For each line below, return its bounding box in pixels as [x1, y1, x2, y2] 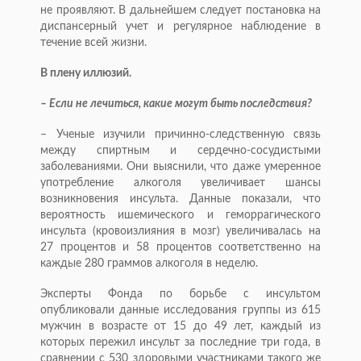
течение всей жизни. [40, 36, 147, 48]
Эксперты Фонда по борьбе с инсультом [40, 288, 321, 300]
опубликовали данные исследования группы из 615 [40, 304, 321, 316]
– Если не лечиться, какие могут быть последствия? [40, 98, 312, 110]
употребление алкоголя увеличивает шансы [40, 176, 321, 189]
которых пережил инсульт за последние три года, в [40, 336, 321, 348]
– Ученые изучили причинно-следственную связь [40, 128, 321, 140]
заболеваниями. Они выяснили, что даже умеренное [40, 160, 321, 172]
